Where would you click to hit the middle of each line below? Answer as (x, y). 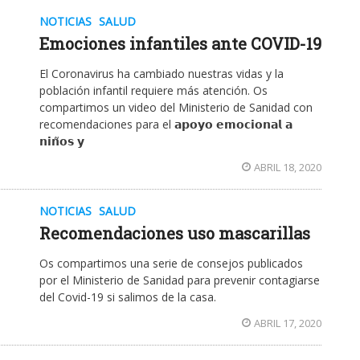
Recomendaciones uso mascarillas (175, 233)
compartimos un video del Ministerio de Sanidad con (176, 108)
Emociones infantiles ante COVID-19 (180, 44)
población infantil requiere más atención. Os (153, 91)
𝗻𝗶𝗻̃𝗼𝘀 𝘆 (62, 141)
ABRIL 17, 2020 (288, 323)
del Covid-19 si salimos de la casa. (128, 297)
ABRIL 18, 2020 (288, 168)
